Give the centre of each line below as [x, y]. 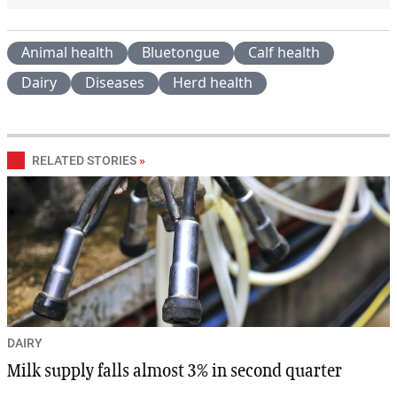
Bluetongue [181, 52]
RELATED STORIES [84, 160]
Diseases [115, 82]
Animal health [67, 52]
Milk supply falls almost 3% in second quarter [175, 371]
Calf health [284, 52]
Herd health [213, 82]
